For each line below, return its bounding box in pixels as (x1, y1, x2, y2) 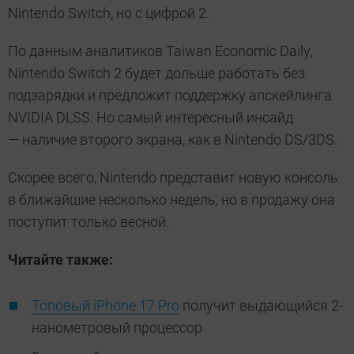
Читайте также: (8, 251, 116, 269)
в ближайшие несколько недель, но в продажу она (8, 191, 335, 209)
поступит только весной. (8, 213, 169, 231)
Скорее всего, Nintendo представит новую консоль (8, 169, 338, 186)
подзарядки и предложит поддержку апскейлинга (8, 87, 332, 104)
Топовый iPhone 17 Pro (32, 297, 179, 314)
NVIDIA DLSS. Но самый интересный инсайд (8, 109, 293, 126)
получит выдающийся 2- (179, 297, 343, 314)
